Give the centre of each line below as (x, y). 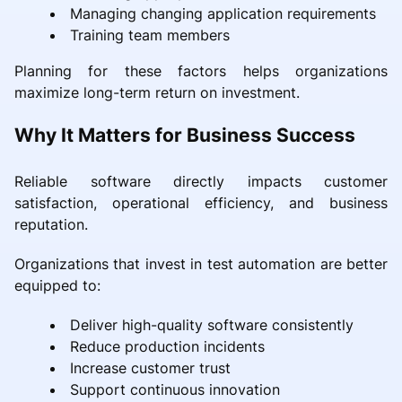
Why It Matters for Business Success (185, 135)
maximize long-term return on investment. (157, 92)
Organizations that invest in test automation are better (201, 263)
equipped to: (57, 285)
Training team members (150, 35)
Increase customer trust (150, 367)
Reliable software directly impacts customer (201, 181)
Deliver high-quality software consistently (212, 324)
